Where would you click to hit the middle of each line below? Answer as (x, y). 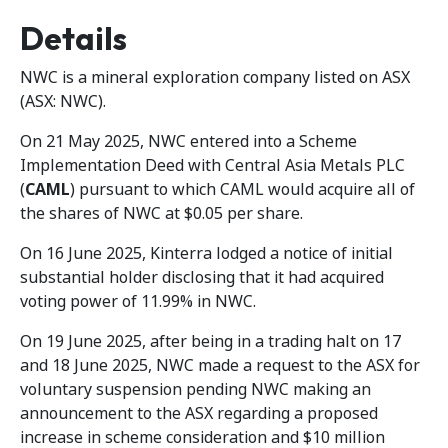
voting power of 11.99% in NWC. (138, 301)
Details (73, 38)
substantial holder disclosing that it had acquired (202, 277)
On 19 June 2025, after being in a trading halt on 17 (210, 341)
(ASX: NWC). (63, 101)
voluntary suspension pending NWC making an (195, 389)
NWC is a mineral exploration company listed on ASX (215, 77)
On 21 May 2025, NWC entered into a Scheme (188, 141)
